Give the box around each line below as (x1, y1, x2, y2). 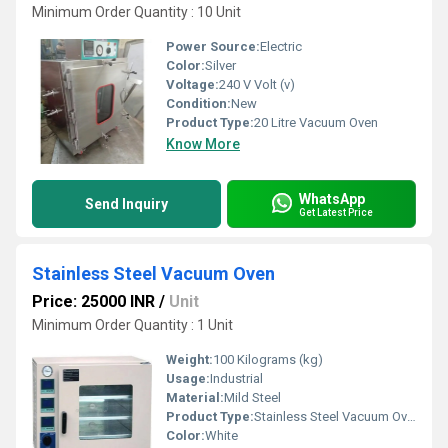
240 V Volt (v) (219, 77, 295, 92)
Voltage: (166, 77, 219, 92)
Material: (166, 390, 224, 405)
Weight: (166, 352, 213, 367)
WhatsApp (299, 190, 365, 207)
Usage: (166, 371, 210, 386)
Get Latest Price (299, 206, 373, 218)
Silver (205, 58, 236, 73)
